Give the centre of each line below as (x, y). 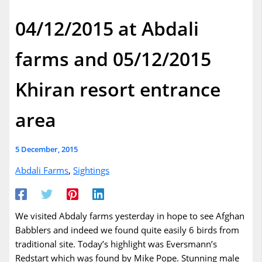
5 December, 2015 (47, 149)
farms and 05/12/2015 (113, 58)
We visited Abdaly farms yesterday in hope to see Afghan (130, 216)
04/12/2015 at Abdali (107, 28)
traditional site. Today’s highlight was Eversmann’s (116, 244)
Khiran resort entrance (118, 89)
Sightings (92, 170)
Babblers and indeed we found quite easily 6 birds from (127, 230)
